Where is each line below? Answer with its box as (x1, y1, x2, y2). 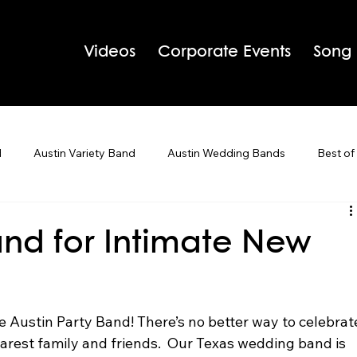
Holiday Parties (58, 273, 138, 288)
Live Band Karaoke (234, 210, 332, 225)
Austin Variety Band (33, 146, 136, 161)
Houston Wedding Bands (73, 210, 203, 225)
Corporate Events (158, 45, 292, 61)
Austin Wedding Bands (167, 146, 286, 161)
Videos (84, 45, 136, 61)
